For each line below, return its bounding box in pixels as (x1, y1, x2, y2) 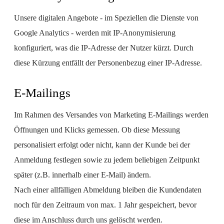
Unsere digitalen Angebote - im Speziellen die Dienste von (14, 13, 198, 22)
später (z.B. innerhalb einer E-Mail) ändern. (14, 170, 151, 179)
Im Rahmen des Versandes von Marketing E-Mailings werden (14, 110, 208, 119)
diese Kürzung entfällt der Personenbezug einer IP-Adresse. (14, 58, 202, 67)
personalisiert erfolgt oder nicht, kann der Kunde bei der (14, 140, 190, 149)
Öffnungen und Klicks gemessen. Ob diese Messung (14, 125, 180, 134)
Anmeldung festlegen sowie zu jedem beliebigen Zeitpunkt (14, 155, 199, 164)
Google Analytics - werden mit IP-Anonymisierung (14, 28, 175, 37)
